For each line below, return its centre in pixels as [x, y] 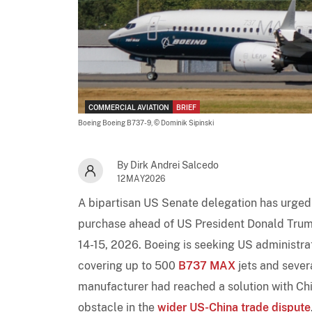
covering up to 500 [128, 265]
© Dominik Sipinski [184, 122]
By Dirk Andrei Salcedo [168, 165]
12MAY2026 [141, 179]
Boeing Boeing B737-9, [116, 122]
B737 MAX [207, 265]
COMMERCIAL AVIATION [129, 107]
